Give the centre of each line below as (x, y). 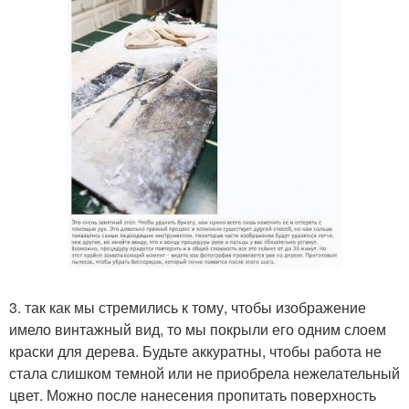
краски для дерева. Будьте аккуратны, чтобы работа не (195, 351)
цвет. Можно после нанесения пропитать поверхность (193, 395)
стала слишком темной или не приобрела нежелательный (204, 373)
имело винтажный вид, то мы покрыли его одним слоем (198, 330)
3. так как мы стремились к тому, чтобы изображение (188, 308)
